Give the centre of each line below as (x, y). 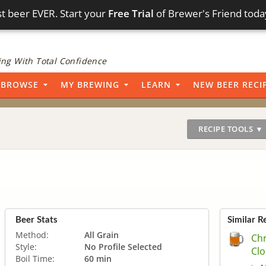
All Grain (102, 235)
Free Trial (131, 13)
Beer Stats (37, 220)
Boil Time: (35, 258)
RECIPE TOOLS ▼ (231, 129)
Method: (32, 235)
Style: (26, 246)
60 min (98, 258)
